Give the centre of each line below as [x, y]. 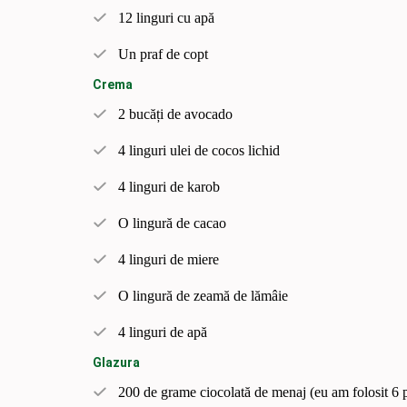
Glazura [116, 362]
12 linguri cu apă [166, 17]
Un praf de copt [163, 54]
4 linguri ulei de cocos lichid [199, 150]
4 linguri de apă [163, 332]
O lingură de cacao [172, 223]
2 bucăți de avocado [175, 114]
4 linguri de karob [169, 186]
